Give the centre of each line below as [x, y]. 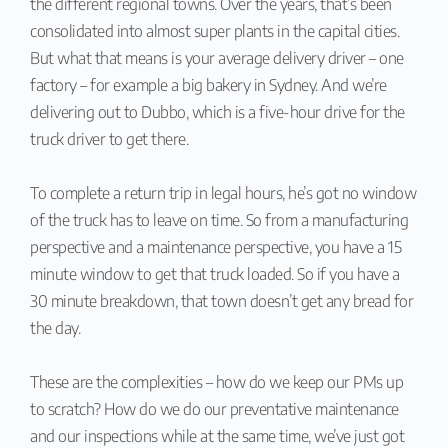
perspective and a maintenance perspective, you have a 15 [215, 246]
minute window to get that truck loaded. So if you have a [214, 273]
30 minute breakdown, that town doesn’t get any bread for [221, 300]
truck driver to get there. [109, 138]
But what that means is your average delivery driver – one [217, 57]
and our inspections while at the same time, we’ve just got [217, 435]
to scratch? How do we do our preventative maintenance [214, 408]
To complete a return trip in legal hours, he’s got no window [223, 192]
